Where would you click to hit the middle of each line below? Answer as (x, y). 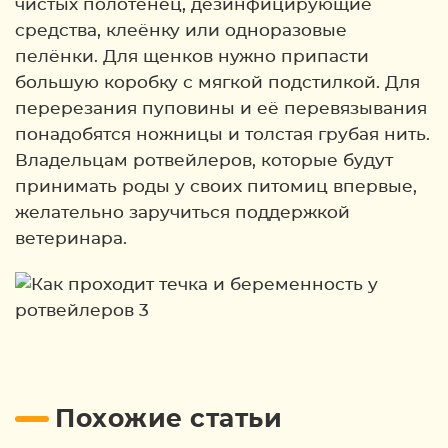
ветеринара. (71, 238)
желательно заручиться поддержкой (182, 212)
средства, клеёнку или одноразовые (181, 30)
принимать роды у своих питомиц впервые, (216, 186)
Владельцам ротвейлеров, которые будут (204, 160)
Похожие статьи (168, 419)
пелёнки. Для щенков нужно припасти (192, 56)
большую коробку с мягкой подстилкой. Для (217, 82)
